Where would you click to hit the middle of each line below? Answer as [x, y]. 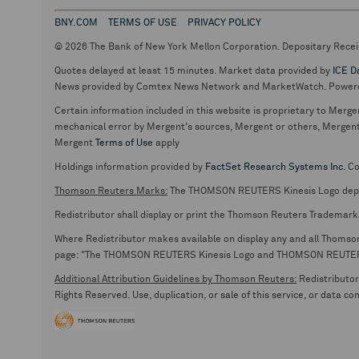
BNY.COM [76, 23]
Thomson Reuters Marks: [111, 192]
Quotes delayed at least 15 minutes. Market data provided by [194, 71]
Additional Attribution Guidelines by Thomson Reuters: [175, 280]
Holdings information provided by [130, 167]
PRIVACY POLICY [224, 23]
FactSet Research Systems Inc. [275, 167]
